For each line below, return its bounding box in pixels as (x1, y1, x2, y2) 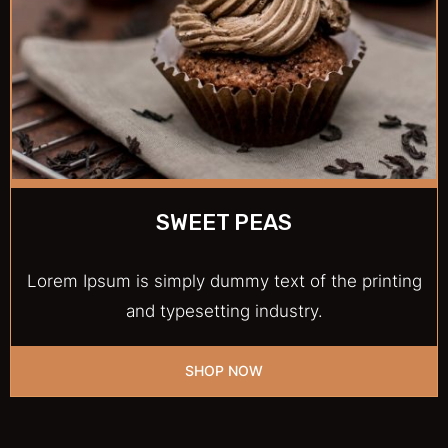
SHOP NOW (185, 361, 263, 379)
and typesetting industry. (125, 300, 323, 321)
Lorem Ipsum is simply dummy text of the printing (26, 270, 422, 291)
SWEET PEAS (156, 208, 292, 236)
